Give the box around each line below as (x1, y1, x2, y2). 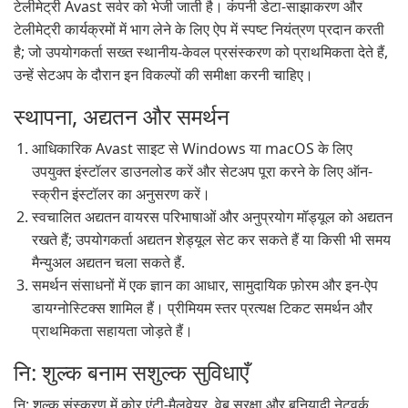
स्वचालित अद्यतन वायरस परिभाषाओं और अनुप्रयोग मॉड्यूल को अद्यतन (32, 207, 393, 227)
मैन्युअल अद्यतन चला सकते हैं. (32, 252, 185, 272)
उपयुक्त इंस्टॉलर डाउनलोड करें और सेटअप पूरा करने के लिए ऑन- (32, 161, 372, 181)
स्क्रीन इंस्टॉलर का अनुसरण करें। (32, 184, 210, 204)
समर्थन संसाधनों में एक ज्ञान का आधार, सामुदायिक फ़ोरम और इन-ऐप (32, 275, 378, 295)
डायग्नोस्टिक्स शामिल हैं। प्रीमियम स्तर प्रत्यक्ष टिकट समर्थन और (32, 298, 372, 318)
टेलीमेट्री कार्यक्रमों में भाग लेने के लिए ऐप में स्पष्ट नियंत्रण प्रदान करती (14, 19, 384, 39)
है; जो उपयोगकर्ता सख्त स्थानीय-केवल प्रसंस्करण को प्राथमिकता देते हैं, (14, 42, 388, 62)
